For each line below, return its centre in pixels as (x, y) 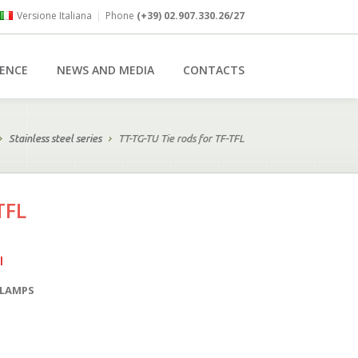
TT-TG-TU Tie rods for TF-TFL (181, 138)
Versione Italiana (54, 16)
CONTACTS (214, 70)
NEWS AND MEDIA (105, 70)
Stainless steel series (55, 138)
